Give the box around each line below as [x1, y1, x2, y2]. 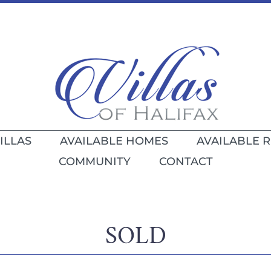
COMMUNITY [58, 155, 131, 168]
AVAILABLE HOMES [60, 134, 168, 148]
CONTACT [158, 155, 213, 168]
